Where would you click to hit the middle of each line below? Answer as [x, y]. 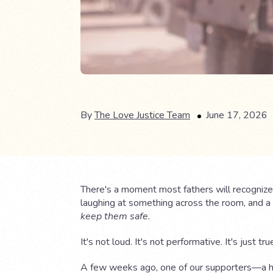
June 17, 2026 [237, 115]
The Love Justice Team [142, 115]
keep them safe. [115, 216]
